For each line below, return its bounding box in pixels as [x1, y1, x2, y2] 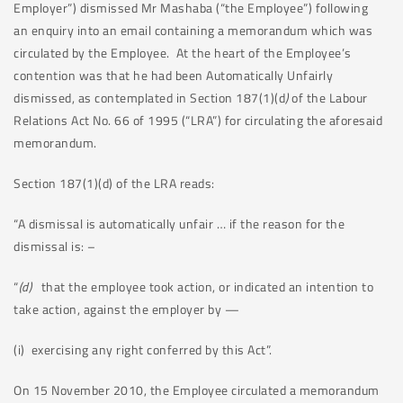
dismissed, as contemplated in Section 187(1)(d [13, 88, 285, 107]
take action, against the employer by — [13, 300, 239, 318]
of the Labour [288, 88, 368, 107]
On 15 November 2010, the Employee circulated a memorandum [13, 381, 380, 399]
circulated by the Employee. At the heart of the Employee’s [13, 43, 352, 62]
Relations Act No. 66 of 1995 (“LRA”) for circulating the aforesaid [13, 111, 382, 130]
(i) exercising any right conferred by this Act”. [13, 340, 273, 359]
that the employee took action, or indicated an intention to [31, 277, 373, 296]
